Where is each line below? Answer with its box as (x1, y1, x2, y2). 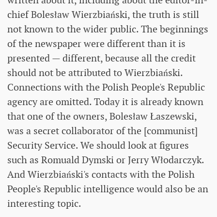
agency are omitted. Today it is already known (7, 95, 203, 108)
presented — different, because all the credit (7, 52, 196, 65)
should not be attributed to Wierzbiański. (7, 66, 183, 79)
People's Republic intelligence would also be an (7, 183, 208, 196)
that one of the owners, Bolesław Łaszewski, (7, 110, 197, 123)
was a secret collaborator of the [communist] (7, 124, 198, 138)
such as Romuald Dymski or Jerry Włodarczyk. (7, 154, 204, 167)
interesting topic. (7, 197, 81, 210)
